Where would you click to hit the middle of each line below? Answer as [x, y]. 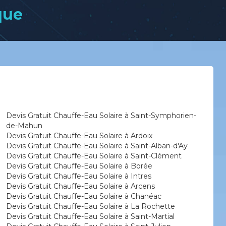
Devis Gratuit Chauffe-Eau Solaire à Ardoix [79, 136]
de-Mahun [24, 126]
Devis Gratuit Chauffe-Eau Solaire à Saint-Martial [90, 216]
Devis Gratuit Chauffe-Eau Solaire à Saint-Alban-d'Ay [97, 146]
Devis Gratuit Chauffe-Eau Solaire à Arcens [80, 186]
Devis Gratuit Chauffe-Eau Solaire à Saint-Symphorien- [101, 116]
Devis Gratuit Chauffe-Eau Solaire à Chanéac [83, 196]
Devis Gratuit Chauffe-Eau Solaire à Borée [79, 166]
